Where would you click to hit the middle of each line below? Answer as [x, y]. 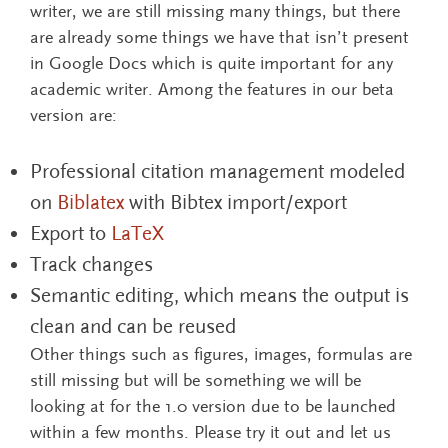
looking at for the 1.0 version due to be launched [213, 406]
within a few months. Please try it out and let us [210, 432]
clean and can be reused [133, 326]
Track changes [91, 264]
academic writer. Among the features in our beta [212, 89]
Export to [70, 233]
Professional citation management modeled [217, 171]
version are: [73, 115]
